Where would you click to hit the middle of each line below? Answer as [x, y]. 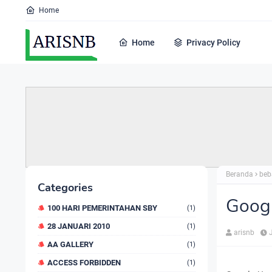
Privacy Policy [213, 42]
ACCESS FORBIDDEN [84, 263]
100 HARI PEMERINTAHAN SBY [102, 208]
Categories [65, 188]
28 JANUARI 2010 [79, 226]
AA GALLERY [70, 244]
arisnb [244, 233]
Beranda [240, 174]
